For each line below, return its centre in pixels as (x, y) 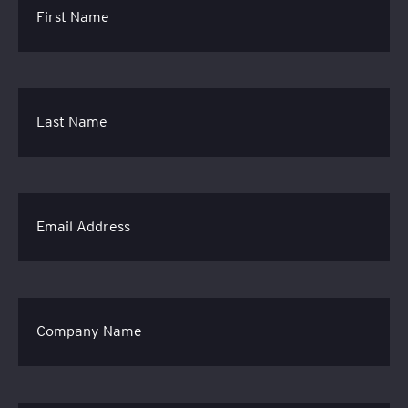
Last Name (72, 122)
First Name (73, 17)
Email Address (83, 227)
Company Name (89, 331)
